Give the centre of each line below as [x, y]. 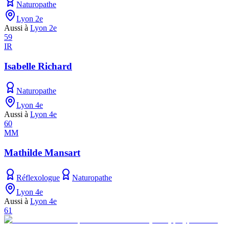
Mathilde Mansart [42, 153]
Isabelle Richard [38, 66]
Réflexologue [38, 177]
